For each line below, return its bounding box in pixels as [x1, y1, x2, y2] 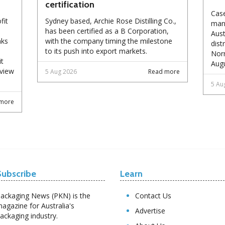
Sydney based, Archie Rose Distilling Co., [45, 16, 176, 26]
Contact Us [135, 190, 171, 200]
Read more [148, 67, 180, 76]
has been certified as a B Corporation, [45, 26, 169, 36]
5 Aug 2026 [45, 67, 77, 76]
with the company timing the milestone [45, 36, 172, 46]
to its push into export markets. [45, 46, 147, 56]
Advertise [135, 205, 165, 215]
